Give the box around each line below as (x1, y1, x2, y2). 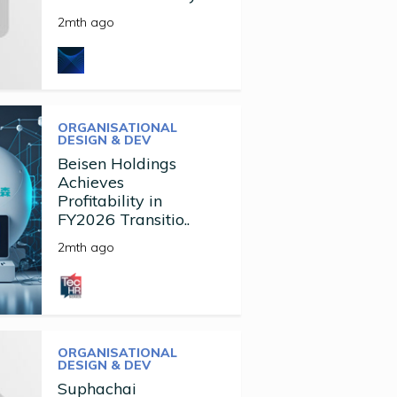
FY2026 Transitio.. (57, 209, 190, 230)
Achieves (57, 172, 124, 192)
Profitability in (57, 191, 162, 211)
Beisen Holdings (57, 153, 176, 174)
